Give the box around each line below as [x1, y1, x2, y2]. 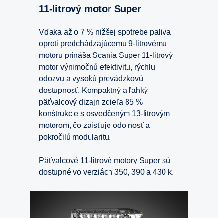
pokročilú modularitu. [39, 132, 113, 141]
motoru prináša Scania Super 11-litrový [39, 51, 173, 59]
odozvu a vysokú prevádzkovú [39, 74, 143, 83]
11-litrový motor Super [43, 3, 141, 14]
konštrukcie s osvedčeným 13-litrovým [39, 109, 170, 118]
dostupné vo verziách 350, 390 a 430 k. [39, 167, 174, 176]
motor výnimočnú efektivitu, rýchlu [39, 62, 155, 71]
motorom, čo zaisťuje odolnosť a [39, 121, 150, 129]
